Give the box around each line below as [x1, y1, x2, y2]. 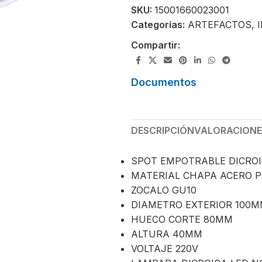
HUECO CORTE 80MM [131, 213, 233, 225]
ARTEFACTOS [188, 18, 251, 30]
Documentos [131, 75, 196, 88]
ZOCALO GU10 [131, 184, 196, 196]
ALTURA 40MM [131, 227, 202, 240]
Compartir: [131, 39, 180, 51]
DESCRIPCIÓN [131, 124, 194, 136]
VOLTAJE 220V [131, 242, 198, 254]
